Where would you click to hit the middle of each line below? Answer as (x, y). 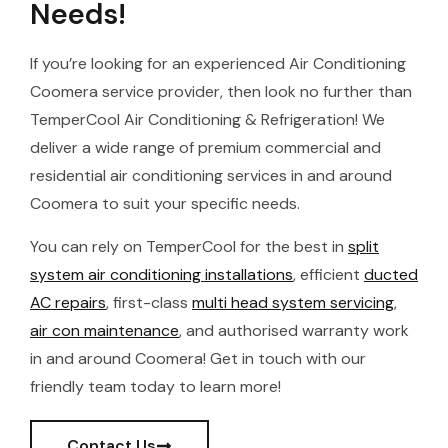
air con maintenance (104, 330)
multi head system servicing (293, 302)
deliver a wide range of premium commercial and (205, 148)
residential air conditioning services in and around (211, 176)
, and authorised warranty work (294, 330)
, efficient (328, 274)
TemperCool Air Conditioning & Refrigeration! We (207, 120)
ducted (391, 274)
